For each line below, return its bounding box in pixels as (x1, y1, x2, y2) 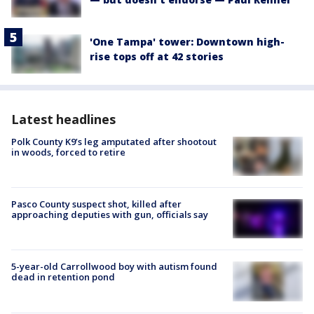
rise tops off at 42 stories (90, 49, 224, 63)
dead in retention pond (11, 271, 115, 284)
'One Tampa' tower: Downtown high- (90, 34, 285, 48)
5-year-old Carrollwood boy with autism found (11, 260, 217, 273)
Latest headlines (11, 110, 116, 128)
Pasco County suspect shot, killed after (11, 198, 182, 211)
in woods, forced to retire (11, 145, 125, 158)
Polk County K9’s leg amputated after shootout (11, 135, 217, 148)
